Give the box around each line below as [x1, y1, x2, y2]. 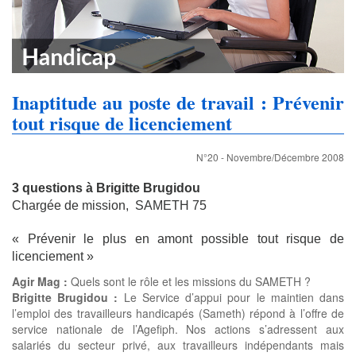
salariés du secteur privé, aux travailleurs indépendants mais [12, 337, 344, 354]
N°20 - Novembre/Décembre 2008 [196, 150, 344, 164]
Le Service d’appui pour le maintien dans [123, 289, 345, 306]
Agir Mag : [12, 273, 71, 290]
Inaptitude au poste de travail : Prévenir [12, 88, 344, 117]
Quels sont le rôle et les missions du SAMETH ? [71, 273, 311, 290]
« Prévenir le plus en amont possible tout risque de [12, 232, 344, 246]
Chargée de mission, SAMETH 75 [12, 199, 207, 213]
